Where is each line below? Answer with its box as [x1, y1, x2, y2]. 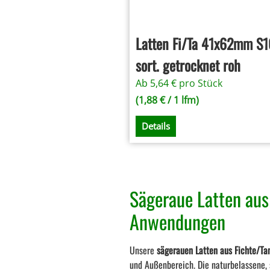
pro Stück [179, 76, 223, 90]
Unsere [130, 243, 157, 258]
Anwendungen [130, 207, 226, 236]
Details [142, 120, 171, 133]
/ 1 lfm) [165, 93, 199, 107]
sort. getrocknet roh [136, 54, 241, 76]
